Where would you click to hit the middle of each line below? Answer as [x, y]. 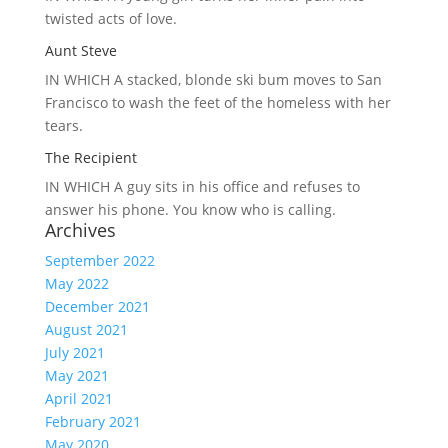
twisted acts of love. [110, 18]
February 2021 [92, 421]
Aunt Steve [80, 50]
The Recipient [90, 157]
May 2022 [76, 283]
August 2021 [86, 329]
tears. [63, 125]
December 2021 [97, 306]
